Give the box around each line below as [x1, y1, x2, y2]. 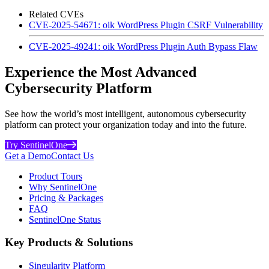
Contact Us [51, 150, 94, 161]
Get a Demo [5, 150, 51, 161]
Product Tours [29, 171, 82, 181]
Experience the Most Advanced [5, 64, 196, 80]
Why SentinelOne [29, 181, 97, 192]
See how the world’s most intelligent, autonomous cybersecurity [5, 108, 246, 119]
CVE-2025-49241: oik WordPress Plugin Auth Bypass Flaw [29, 41, 258, 52]
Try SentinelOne [5, 139, 67, 150]
